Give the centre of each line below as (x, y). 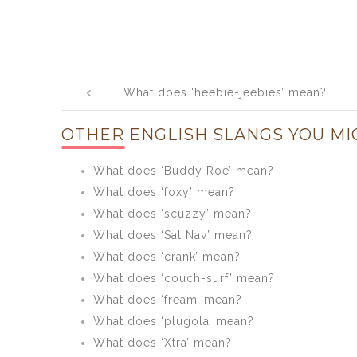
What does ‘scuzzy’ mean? (173, 214)
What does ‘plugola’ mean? (174, 321)
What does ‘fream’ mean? (168, 300)
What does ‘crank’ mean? (167, 257)
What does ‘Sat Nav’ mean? (173, 235)
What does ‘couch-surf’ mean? (184, 278)
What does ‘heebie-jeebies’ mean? (226, 92)
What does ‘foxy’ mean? (164, 192)
